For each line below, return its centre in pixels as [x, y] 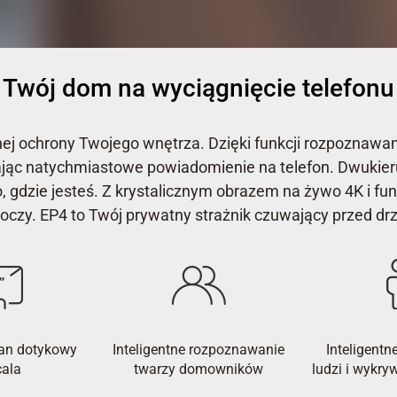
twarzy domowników [198, 370]
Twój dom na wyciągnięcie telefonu [198, 88]
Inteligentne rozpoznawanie [198, 350]
